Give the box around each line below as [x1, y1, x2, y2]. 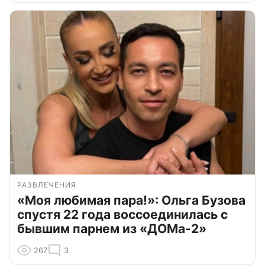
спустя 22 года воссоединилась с [17, 206, 228, 222]
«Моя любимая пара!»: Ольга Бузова [17, 192, 245, 208]
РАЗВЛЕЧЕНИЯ [17, 180, 76, 189]
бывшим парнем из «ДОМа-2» [17, 221, 206, 236]
